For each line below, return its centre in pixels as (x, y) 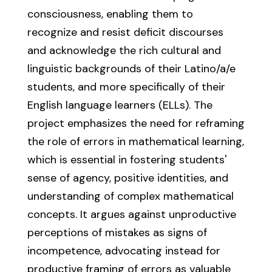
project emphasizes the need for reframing (136, 123)
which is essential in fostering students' (127, 160)
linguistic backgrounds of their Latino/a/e (131, 69)
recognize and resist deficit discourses (125, 32)
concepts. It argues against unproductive (131, 214)
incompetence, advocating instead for (124, 251)
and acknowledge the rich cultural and (124, 50)
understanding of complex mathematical (130, 196)
